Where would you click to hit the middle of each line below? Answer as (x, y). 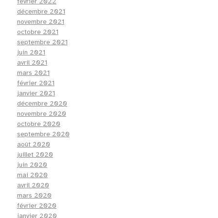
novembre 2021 (41, 22)
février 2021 (36, 83)
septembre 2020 (43, 134)
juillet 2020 (35, 155)
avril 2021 (32, 63)
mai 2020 (32, 175)
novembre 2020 (42, 114)
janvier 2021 (36, 93)
